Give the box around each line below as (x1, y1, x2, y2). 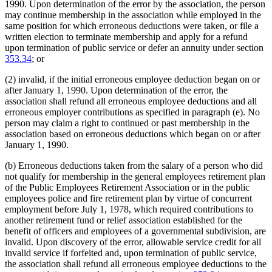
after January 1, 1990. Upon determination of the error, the (5, 84, 228, 95)
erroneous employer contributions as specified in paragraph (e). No (5, 106, 260, 117)
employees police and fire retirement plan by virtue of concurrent (5, 192, 252, 203)
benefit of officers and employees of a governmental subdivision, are (5, 225, 266, 236)
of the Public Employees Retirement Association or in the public (5, 182, 250, 192)
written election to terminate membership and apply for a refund (5, 31, 248, 42)
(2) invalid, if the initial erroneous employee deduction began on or (5, 73, 260, 84)
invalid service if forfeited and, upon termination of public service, (5, 247, 257, 258)
